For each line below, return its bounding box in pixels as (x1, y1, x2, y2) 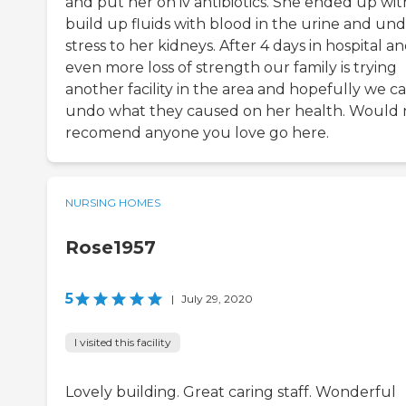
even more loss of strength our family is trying (65, 59, 397, 77)
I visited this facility (74, 335, 171, 350)
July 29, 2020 (181, 292, 253, 306)
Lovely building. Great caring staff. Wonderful (65, 383, 396, 401)
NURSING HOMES (65, 196, 160, 210)
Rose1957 (65, 237, 156, 259)
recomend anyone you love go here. (65, 124, 329, 142)
